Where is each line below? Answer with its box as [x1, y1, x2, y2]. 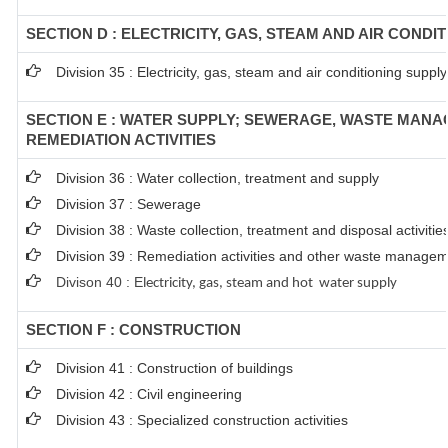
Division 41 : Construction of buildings [56, 360, 293, 376]
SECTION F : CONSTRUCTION [26, 321, 241, 338]
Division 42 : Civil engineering [56, 386, 242, 402]
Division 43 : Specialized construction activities [56, 412, 348, 428]
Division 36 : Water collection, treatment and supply [56, 170, 379, 186]
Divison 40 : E [56, 274, 143, 290]
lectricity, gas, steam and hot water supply [143, 276, 397, 291]
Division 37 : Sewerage [56, 196, 201, 212]
